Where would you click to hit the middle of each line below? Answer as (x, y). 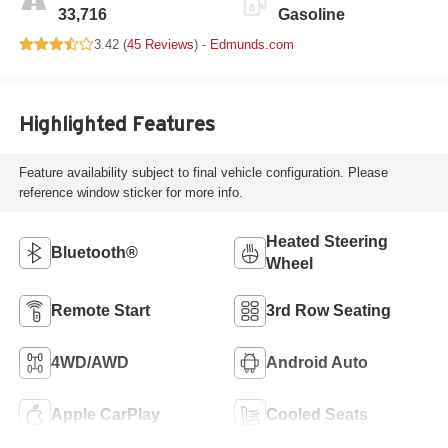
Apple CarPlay (105, 414)
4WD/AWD (89, 362)
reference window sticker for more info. (130, 192)
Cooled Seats (317, 414)
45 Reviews (160, 44)
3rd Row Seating (328, 310)
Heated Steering (327, 241)
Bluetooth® (94, 252)
